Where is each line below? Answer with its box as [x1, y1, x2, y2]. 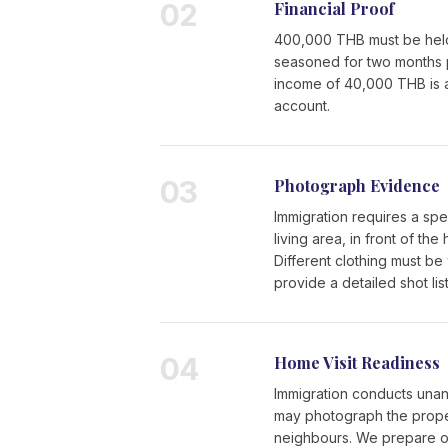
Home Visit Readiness [274, 352, 441, 373]
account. [274, 97, 331, 114]
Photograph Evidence [274, 175, 441, 196]
